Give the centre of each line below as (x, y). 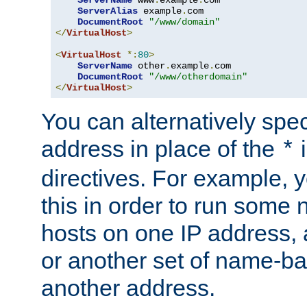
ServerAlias (108, 11)
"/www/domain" (184, 22)
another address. (128, 287)
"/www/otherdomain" (198, 76)
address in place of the (161, 148)
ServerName (105, 65)
